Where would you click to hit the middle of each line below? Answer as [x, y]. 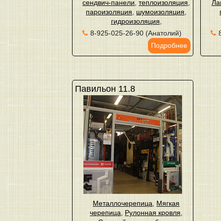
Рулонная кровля [153, 213]
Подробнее [169, 45]
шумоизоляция [161, 12]
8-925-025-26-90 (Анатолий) [136, 33]
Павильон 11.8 [105, 89]
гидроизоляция [135, 21]
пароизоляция [109, 12]
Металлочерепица [123, 203]
